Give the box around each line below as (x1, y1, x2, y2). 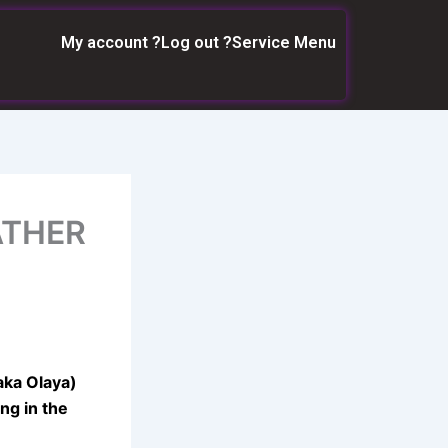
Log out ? (161, 33, 232, 52)
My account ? (61, 33, 161, 52)
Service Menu (232, 33, 336, 52)
